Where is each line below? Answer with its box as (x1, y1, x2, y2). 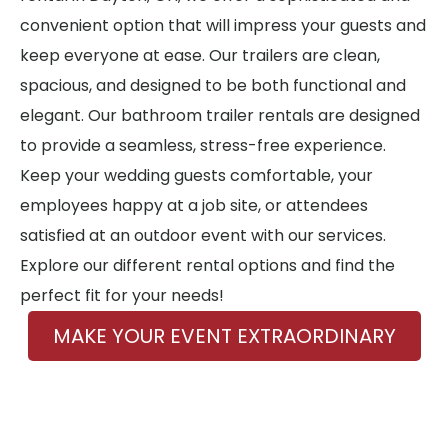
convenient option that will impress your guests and (20, 14, 426, 37)
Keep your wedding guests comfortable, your (20, 164, 373, 187)
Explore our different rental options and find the (20, 254, 395, 277)
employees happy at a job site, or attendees (20, 194, 368, 217)
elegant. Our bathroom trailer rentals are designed (20, 104, 420, 127)
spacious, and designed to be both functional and (20, 74, 406, 97)
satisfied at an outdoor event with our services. (20, 224, 386, 247)
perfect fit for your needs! (20, 284, 224, 307)
